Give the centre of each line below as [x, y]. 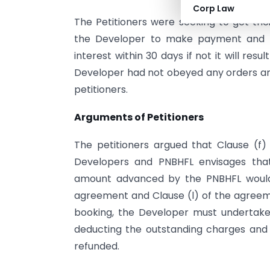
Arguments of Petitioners [139, 117]
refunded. [97, 246]
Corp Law [214, 8]
